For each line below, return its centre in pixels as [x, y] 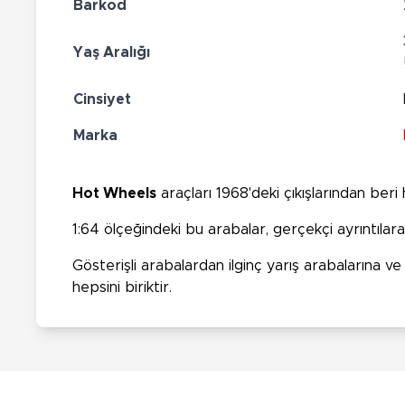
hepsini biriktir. [122, 287]
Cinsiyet [102, 99]
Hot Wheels [114, 193]
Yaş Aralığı [112, 52]
